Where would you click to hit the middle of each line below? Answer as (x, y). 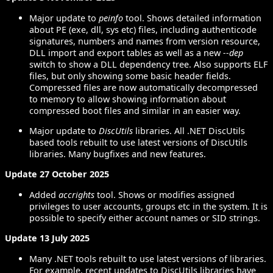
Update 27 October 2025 (57, 174)
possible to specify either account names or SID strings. (145, 218)
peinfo (111, 18)
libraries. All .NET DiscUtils (189, 131)
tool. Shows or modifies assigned (165, 194)
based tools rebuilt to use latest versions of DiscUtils (138, 143)
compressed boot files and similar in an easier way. (135, 110)
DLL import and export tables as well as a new (126, 52)
